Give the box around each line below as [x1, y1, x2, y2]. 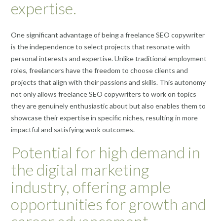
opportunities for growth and [11, 194, 206, 214]
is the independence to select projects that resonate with [11, 42, 190, 51]
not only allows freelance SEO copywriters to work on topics [11, 90, 196, 99]
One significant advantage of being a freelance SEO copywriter [11, 31, 205, 39]
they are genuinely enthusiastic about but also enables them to [11, 102, 206, 110]
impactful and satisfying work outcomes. [11, 125, 135, 134]
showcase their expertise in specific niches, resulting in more [11, 113, 198, 122]
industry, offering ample [11, 177, 171, 196]
